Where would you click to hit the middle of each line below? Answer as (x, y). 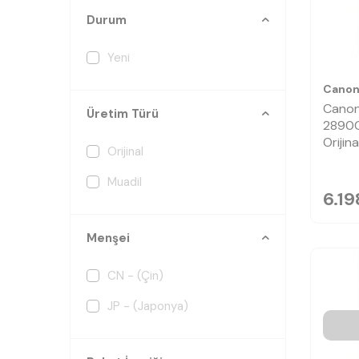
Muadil (125, 182)
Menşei (108, 238)
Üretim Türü (123, 114)
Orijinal (125, 151)
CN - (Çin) (135, 276)
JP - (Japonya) (148, 306)
